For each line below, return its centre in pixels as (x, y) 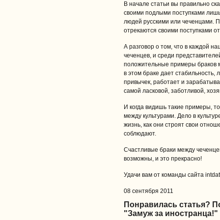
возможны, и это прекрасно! (163, 159)
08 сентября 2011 (149, 191)
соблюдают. (140, 134)
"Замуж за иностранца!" (171, 213)
